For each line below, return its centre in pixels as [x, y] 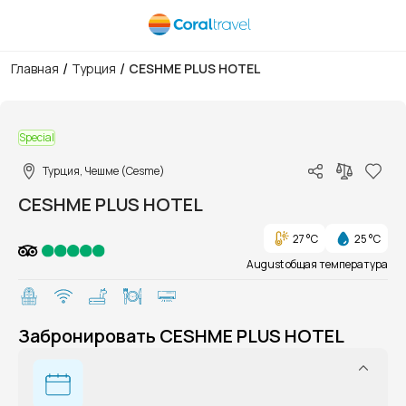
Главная [35, 68]
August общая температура [317, 264]
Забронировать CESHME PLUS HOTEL [181, 336]
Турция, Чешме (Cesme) [104, 171]
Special [37, 137]
